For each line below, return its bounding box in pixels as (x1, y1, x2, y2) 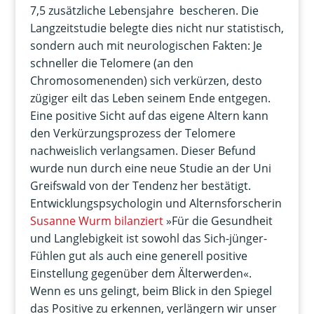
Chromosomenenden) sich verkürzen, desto (29, 72, 262, 88)
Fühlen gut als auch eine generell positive (29, 247, 247, 264)
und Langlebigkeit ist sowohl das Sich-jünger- (29, 230, 267, 246)
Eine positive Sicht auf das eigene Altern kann (29, 107, 268, 123)
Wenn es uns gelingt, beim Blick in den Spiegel (29, 282, 272, 299)
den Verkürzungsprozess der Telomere (29, 125, 235, 141)
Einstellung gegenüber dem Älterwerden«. (29, 265, 252, 281)
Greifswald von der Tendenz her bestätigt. (29, 177, 251, 193)
